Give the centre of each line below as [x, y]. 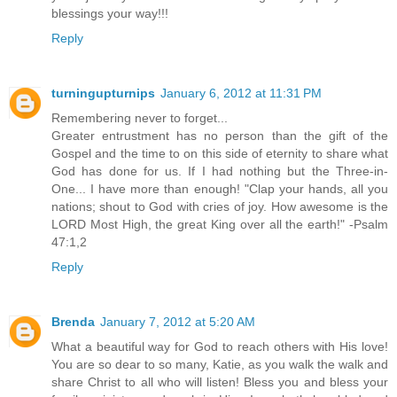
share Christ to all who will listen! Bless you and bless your [220, 382]
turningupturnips [103, 93]
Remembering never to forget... [140, 118]
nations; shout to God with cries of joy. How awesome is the [220, 207]
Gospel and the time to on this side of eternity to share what [220, 154]
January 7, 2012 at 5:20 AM [178, 322]
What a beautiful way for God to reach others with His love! [220, 347]
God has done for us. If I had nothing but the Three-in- [220, 171]
